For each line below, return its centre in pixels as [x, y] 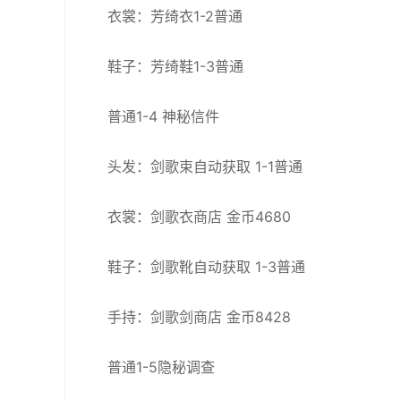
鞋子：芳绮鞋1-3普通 [175, 66]
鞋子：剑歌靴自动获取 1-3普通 [206, 267]
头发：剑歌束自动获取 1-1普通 [205, 166]
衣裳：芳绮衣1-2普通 [175, 16]
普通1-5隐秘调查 [161, 367]
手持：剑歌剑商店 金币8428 [199, 317]
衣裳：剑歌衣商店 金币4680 [199, 217]
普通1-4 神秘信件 [163, 116]
